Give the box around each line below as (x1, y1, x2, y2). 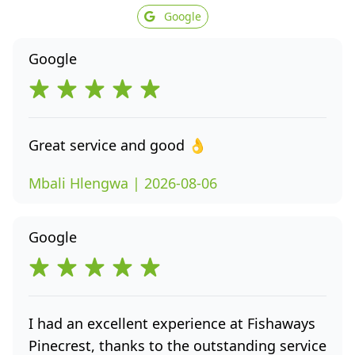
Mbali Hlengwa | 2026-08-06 (29, 174, 217, 193)
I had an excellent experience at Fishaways (29, 314, 315, 333)
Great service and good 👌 (29, 136, 206, 155)
